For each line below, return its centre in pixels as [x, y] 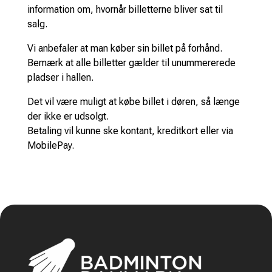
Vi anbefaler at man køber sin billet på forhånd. [124, 48]
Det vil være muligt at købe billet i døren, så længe [133, 101]
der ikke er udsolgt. [68, 116]
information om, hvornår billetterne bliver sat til [125, 9]
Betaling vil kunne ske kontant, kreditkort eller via [130, 131]
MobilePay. [50, 145]
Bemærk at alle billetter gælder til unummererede [131, 63]
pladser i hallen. [60, 77]
